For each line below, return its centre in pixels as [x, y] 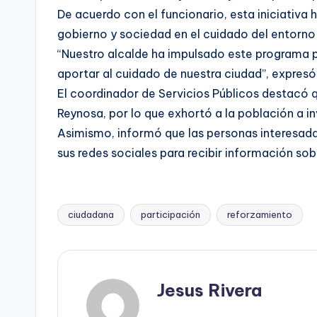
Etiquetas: [86, 222]
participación [171, 214]
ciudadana [91, 214]
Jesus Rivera [209, 290]
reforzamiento [260, 214]
